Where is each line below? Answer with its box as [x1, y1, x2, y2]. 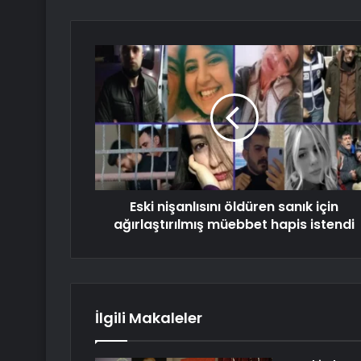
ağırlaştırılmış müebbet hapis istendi [114, 215, 355, 234]
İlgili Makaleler [95, 308, 202, 329]
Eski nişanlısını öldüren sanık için [130, 197, 338, 217]
